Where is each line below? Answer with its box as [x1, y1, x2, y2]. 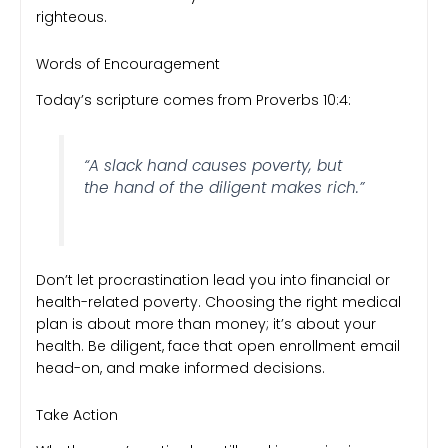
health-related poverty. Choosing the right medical [36, 292, 401, 313]
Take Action [36, 404, 118, 425]
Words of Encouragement [36, 53, 220, 74]
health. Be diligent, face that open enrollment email [36, 336, 400, 357]
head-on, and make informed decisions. [36, 358, 325, 379]
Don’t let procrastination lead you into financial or [36, 270, 390, 291]
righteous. [36, 7, 107, 28]
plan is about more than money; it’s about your [36, 314, 376, 335]
